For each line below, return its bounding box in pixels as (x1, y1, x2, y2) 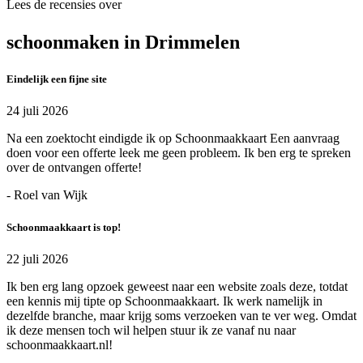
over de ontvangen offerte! (6, 160, 142, 175)
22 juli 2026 (6, 251, 68, 266)
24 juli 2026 (6, 104, 68, 118)
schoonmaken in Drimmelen (6, 32, 240, 53)
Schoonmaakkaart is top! (6, 220, 121, 233)
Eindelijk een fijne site (6, 73, 107, 86)
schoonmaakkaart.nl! (6, 337, 113, 352)
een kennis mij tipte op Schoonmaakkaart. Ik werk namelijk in (6, 293, 322, 308)
